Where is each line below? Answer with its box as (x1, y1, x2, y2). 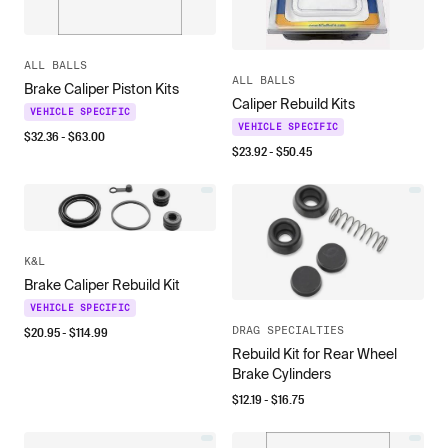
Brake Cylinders (232, 365, 331, 382)
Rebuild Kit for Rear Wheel (232, 345, 397, 362)
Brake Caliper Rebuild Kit (24, 277, 180, 294)
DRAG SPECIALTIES (232, 323, 344, 336)
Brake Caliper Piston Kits (24, 80, 179, 97)
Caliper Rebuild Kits (232, 96, 355, 113)
